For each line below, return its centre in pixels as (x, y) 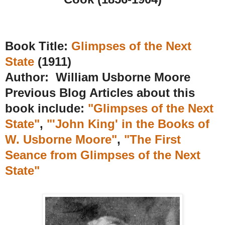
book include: (45, 108)
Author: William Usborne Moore (98, 77)
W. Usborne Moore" (61, 139)
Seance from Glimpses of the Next (103, 155)
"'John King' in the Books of (128, 124)
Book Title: (38, 46)
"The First (152, 139)
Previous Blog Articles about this (100, 92)
